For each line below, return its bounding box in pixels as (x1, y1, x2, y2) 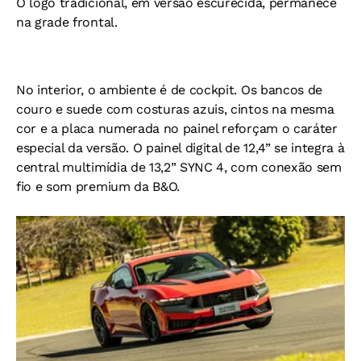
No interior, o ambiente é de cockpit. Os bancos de (16, 82, 322, 98)
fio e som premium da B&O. (16, 179, 180, 195)
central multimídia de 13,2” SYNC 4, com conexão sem (16, 160, 342, 176)
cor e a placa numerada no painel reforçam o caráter (16, 121, 338, 137)
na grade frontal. (16, 15, 118, 31)
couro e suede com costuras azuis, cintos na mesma (16, 102, 334, 118)
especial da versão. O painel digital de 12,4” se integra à (16, 140, 345, 156)
